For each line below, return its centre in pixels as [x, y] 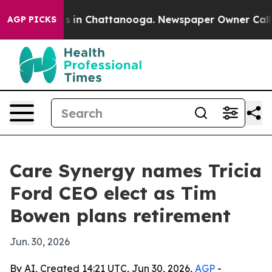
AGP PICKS [32, 19]
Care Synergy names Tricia [136, 171]
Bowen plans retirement [120, 216]
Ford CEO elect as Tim [113, 193]
